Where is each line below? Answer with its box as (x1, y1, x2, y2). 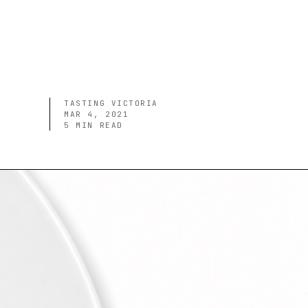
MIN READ (69, 120, 123, 130)
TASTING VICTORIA (64, 98, 158, 108)
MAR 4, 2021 (64, 109, 129, 119)
